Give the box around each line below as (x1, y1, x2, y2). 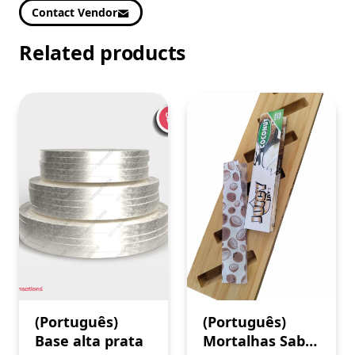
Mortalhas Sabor (203, 331, 320, 351)
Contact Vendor (32, 5, 117, 21)
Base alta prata (35, 331, 143, 351)
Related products (19, 39, 185, 67)
